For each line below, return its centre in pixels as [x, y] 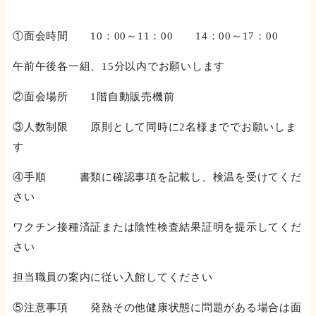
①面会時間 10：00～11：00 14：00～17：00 [146, 36]
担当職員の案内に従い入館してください [113, 278]
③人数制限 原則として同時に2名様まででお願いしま [155, 127]
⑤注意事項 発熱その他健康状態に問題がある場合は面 [157, 308]
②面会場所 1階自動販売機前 [94, 97]
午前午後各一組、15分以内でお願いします [119, 67]
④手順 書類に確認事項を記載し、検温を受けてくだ [157, 177]
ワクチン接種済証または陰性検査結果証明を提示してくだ [157, 227]
